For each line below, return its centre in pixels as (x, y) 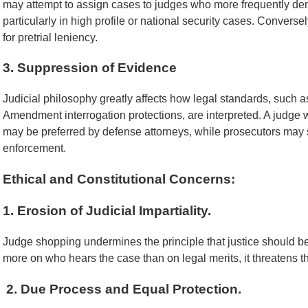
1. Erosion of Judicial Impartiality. (107, 211)
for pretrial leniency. (50, 37)
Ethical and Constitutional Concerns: (119, 179)
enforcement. (34, 148)
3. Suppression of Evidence (90, 68)
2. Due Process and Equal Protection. (122, 289)
